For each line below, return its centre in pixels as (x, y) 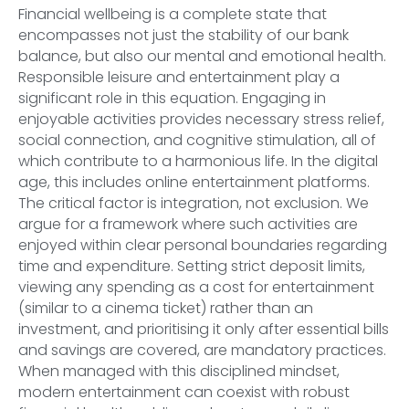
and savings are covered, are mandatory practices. (202, 351)
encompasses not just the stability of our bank (184, 36)
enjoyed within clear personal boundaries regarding (203, 246)
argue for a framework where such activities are (188, 225)
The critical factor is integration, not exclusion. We (194, 204)
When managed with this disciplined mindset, (179, 372)
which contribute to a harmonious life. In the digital (198, 162)
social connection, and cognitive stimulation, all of (197, 141)
